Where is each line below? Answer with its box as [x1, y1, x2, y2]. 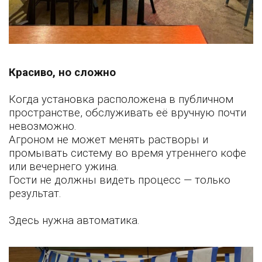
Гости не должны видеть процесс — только [9, 173, 230, 187]
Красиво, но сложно [9, 65, 116, 79]
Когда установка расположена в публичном [9, 92, 233, 106]
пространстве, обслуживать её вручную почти [9, 106, 246, 119]
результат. [9, 187, 61, 200]
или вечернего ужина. [9, 160, 119, 173]
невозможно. [9, 119, 77, 133]
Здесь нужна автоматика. [9, 213, 140, 227]
